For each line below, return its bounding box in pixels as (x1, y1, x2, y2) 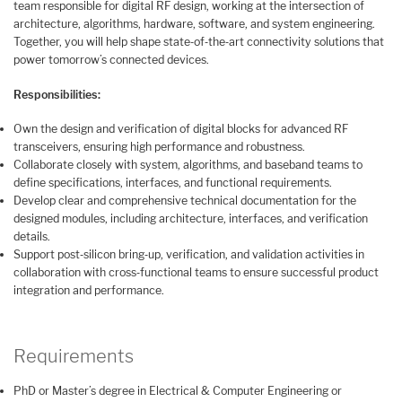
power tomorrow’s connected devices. (13, 53, 209, 67)
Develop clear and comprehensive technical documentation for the (13, 194, 356, 208)
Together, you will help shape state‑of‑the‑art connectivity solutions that (13, 35, 384, 49)
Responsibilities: (13, 87, 100, 101)
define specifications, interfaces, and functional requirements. (13, 176, 332, 190)
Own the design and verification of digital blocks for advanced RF (13, 122, 348, 136)
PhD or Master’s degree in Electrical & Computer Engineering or (13, 384, 342, 398)
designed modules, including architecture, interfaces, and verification (13, 212, 368, 226)
